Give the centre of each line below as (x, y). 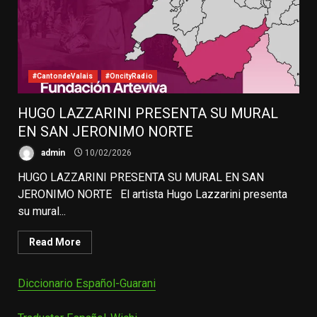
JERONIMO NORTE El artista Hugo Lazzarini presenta (152, 194)
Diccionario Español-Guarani (87, 283)
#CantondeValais (63, 76)
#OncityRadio (129, 76)
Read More (55, 242)
